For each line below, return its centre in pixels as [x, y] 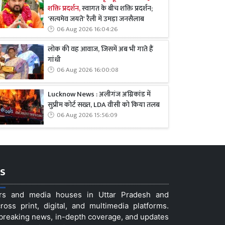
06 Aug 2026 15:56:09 [87, 115]
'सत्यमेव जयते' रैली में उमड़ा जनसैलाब [96, 19]
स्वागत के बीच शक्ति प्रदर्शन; [117, 8]
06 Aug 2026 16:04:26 [87, 29]
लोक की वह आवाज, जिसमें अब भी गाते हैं [100, 49]
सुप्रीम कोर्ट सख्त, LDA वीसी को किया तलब [104, 105]
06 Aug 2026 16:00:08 [88, 70]
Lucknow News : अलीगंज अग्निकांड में [99, 94]
